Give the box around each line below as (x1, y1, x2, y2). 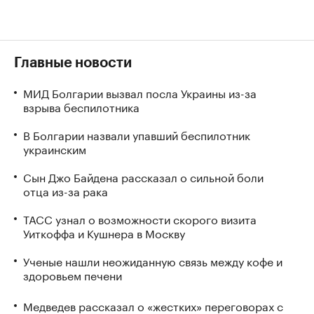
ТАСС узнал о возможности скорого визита (23, 210, 257, 227)
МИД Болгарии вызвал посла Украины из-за (23, 83, 257, 101)
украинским (23, 139, 86, 157)
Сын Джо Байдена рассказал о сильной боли (23, 168, 264, 185)
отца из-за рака (23, 182, 108, 199)
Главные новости (14, 56, 132, 70)
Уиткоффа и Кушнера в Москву (23, 224, 185, 241)
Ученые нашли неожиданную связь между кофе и (23, 252, 282, 269)
